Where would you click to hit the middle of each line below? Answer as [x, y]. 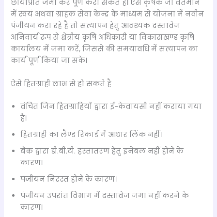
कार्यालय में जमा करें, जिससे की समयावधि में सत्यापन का [105, 49]
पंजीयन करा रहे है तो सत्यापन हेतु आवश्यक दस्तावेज [96, 26]
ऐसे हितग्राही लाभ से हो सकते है [61, 84]
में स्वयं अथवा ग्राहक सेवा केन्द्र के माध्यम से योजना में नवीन [108, 14]
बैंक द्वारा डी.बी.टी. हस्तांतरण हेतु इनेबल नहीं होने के [102, 151]
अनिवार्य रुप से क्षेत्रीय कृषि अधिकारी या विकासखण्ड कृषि [103, 38]
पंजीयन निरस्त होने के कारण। [69, 179]
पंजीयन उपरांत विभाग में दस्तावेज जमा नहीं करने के [105, 195]
